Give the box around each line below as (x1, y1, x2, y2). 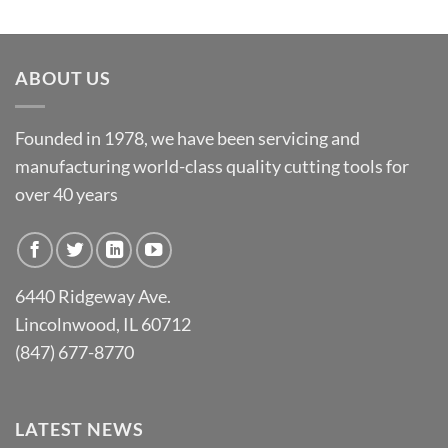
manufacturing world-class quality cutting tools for (15, 156, 409, 178)
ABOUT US (15, 67, 112, 89)
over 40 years (15, 184, 118, 206)
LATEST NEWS (15, 419, 144, 441)
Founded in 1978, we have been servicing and (15, 128, 360, 150)
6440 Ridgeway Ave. (15, 285, 171, 307)
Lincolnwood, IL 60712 (15, 313, 191, 335)
